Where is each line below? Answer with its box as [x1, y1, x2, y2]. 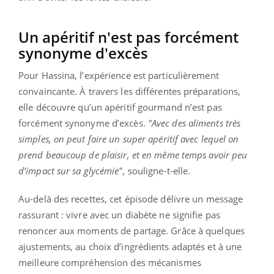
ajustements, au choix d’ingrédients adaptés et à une [18, 240, 242, 253]
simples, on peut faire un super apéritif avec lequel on [18, 132, 239, 145]
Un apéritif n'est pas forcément [18, 26, 239, 47]
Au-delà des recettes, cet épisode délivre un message [18, 192, 243, 205]
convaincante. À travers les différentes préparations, [18, 84, 241, 97]
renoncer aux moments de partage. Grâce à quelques [18, 224, 245, 237]
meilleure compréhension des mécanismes [18, 256, 201, 268]
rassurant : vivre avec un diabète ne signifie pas [18, 208, 220, 221]
